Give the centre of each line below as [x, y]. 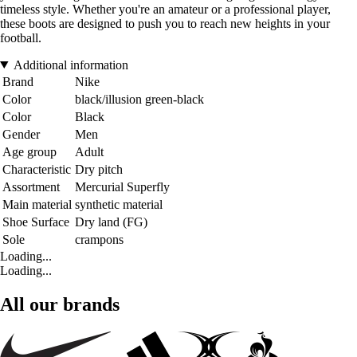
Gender [21, 134]
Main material [37, 204]
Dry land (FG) [111, 222]
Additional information [71, 65]
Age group [29, 151]
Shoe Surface [36, 222]
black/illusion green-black [139, 99]
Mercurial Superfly [122, 186]
